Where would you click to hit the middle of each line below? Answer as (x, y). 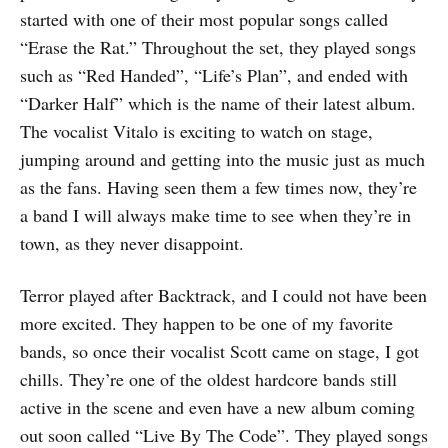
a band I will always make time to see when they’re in (215, 215)
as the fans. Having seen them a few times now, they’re (218, 187)
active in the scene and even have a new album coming (217, 407)
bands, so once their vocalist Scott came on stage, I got (219, 351)
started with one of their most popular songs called (204, 19)
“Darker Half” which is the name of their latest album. (218, 103)
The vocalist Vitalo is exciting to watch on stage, (196, 131)
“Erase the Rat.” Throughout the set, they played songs (218, 47)
